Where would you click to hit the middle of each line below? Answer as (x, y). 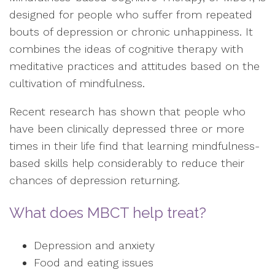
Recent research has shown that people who (127, 111)
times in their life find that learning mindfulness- (134, 146)
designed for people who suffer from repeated (131, 14)
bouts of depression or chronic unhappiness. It (131, 32)
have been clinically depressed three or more (127, 129)
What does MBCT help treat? (108, 213)
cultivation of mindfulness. (77, 83)
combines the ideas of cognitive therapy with (126, 49)
